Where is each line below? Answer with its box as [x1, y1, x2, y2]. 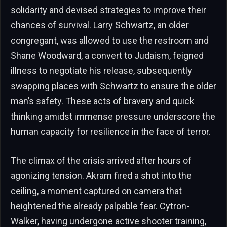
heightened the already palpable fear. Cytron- [11, 201, 190, 212]
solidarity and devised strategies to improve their [11, 4, 206, 15]
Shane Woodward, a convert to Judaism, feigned [11, 50, 204, 61]
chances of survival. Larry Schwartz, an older [11, 19, 189, 30]
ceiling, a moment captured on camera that [11, 185, 182, 197]
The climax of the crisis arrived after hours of [11, 155, 192, 166]
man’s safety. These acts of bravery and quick [11, 95, 194, 106]
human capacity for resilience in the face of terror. [11, 126, 211, 137]
